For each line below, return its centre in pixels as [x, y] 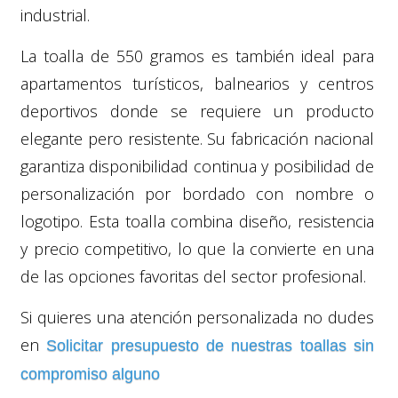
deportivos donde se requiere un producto [197, 111]
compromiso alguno [90, 374]
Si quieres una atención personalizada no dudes [197, 317]
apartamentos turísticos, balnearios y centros [197, 83]
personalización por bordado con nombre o [197, 193]
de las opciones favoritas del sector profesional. [193, 276]
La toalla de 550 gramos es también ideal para [197, 56]
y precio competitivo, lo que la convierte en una [197, 248]
